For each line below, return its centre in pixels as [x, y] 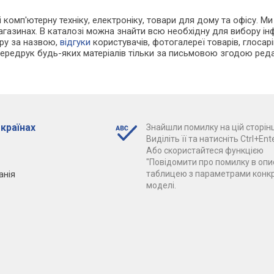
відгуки [76, 43]
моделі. [161, 186]
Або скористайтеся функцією [205, 151]
